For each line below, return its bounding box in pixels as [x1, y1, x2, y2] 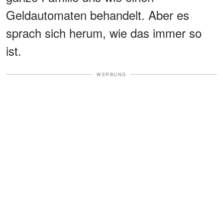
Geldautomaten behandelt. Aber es [6, 5, 189, 23]
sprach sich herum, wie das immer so [6, 23, 202, 41]
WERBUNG [97, 71, 126, 78]
